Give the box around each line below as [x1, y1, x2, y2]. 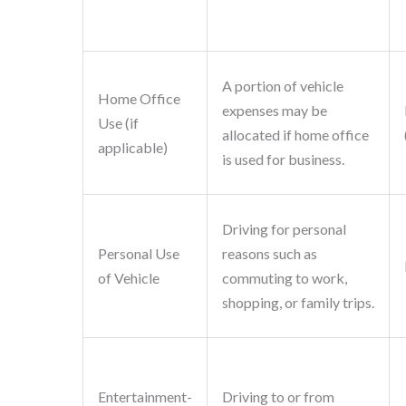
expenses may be [221, 101, 327, 120]
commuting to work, [221, 269, 347, 287]
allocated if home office [221, 126, 369, 144]
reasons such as [221, 245, 317, 263]
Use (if [97, 114, 139, 132]
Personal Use [97, 245, 179, 263]
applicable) [97, 139, 168, 157]
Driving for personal [221, 220, 346, 238]
